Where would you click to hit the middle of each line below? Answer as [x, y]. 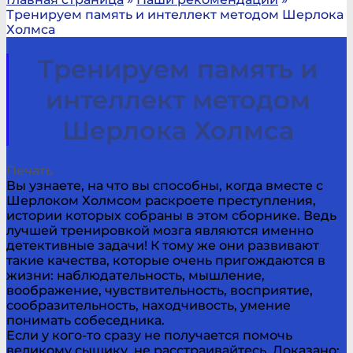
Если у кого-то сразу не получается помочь [149, 335]
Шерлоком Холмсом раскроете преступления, [161, 200]
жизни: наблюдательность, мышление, [136, 275]
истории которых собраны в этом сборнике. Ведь [171, 215]
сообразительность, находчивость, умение [149, 305]
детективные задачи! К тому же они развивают [163, 245]
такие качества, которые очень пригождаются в [166, 260]
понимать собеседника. [85, 320]
